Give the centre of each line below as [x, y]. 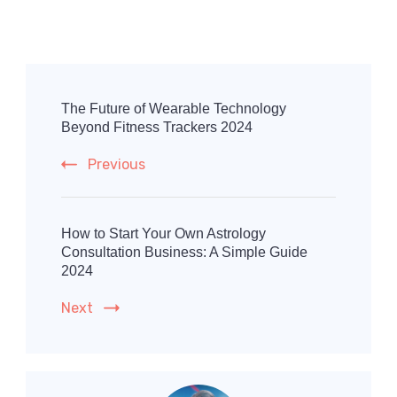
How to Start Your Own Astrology [163, 234]
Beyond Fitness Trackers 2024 [157, 128]
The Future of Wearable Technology [174, 109]
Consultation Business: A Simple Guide [184, 253]
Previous [117, 165]
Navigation [93, 115]
